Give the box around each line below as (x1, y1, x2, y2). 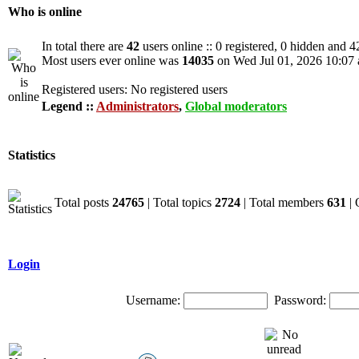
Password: (274, 293, 326, 307)
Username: (126, 293, 180, 307)
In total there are (42, 39, 127, 53)
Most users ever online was (42, 54, 182, 67)
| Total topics (144, 196, 215, 209)
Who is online (8, 5, 82, 19)
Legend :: (42, 99, 96, 113)
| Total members (240, 196, 327, 209)
